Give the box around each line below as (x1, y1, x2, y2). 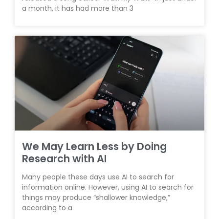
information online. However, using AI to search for (22, 182, 194, 192)
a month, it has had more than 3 (22, 3, 133, 13)
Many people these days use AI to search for (22, 172, 174, 182)
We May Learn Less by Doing (22, 139, 167, 153)
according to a (22, 203, 72, 213)
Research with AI (22, 152, 107, 166)
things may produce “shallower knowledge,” (22, 193, 170, 202)
